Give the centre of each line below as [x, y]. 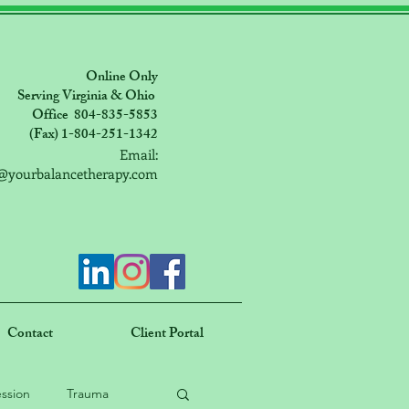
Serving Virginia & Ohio [88, 97]
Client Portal [167, 335]
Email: [139, 154]
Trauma [88, 393]
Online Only [122, 78]
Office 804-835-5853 [95, 116]
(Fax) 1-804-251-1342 [94, 136]
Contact [30, 335]
